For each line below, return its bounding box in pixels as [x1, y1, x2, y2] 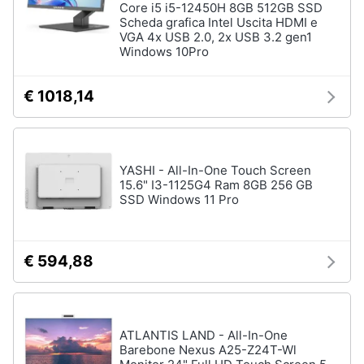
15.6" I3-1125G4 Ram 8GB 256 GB [119, 177, 313, 193]
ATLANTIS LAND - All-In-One [119, 327, 288, 343]
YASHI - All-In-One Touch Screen [119, 162, 311, 178]
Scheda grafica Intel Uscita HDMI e [119, 15, 318, 30]
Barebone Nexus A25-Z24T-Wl [119, 342, 297, 357]
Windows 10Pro [119, 44, 209, 59]
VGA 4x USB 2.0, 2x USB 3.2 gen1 [119, 29, 312, 45]
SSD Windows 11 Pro [119, 192, 239, 207]
